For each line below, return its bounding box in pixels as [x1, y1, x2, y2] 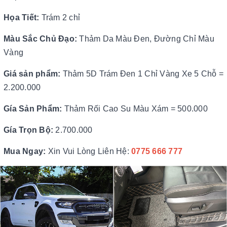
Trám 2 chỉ [41, 13, 80, 22]
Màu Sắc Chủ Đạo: [4, 34, 77, 43]
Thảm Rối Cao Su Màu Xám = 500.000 [62, 104, 208, 113]
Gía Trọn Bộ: [4, 126, 56, 134]
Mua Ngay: [4, 147, 46, 156]
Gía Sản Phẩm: [4, 104, 62, 113]
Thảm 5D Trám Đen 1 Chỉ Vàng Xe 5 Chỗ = [60, 69, 223, 78]
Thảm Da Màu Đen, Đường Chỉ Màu [77, 34, 214, 43]
